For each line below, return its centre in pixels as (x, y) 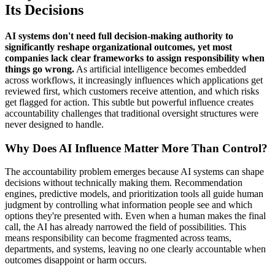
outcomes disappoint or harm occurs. (76, 260)
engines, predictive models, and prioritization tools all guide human (134, 194)
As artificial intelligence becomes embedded (160, 69)
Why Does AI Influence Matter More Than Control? (136, 148)
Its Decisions (44, 10)
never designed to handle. (54, 124)
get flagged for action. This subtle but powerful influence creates (129, 102)
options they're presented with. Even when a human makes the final (135, 216)
